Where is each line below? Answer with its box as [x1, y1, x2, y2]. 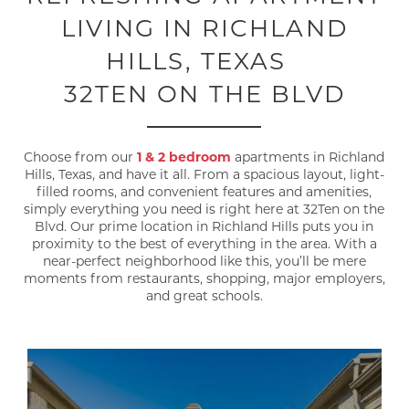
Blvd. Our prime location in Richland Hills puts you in [35, 216, 374, 235]
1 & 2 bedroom [137, 147, 232, 165]
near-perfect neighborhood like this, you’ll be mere [42, 251, 366, 269]
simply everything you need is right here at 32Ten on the [24, 199, 385, 217]
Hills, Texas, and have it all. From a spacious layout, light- [24, 164, 384, 183]
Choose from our [24, 147, 138, 165]
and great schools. [145, 286, 263, 304]
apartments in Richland [231, 147, 385, 165]
